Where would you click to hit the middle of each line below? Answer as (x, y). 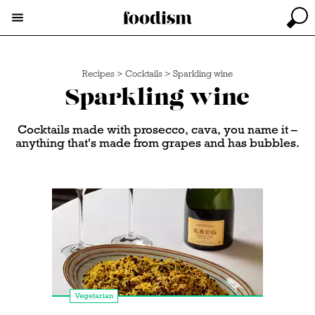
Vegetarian (94, 296)
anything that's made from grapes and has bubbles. (157, 143)
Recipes (98, 74)
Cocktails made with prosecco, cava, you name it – (157, 130)
